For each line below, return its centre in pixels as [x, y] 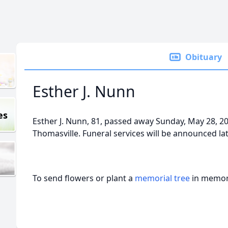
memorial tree [162, 178]
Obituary [204, 57]
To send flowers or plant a [84, 178]
